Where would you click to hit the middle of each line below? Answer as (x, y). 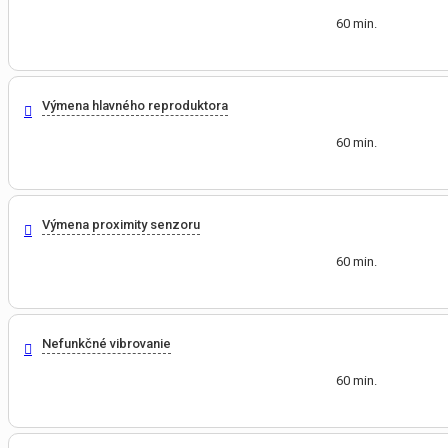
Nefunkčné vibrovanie (106, 344)
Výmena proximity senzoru (121, 225)
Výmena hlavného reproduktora (135, 106)
